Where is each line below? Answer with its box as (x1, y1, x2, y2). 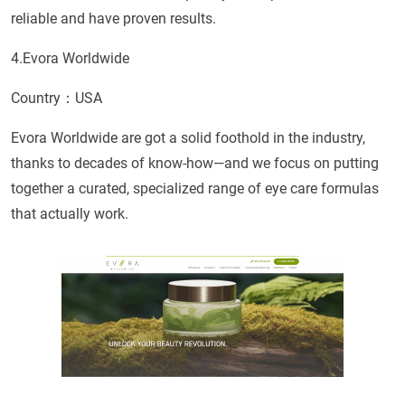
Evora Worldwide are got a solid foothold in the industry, (11, 128, 365, 146)
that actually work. (11, 204, 128, 222)
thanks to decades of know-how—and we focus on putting (11, 154, 379, 172)
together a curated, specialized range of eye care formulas (11, 179, 379, 197)
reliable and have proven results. (11, 9, 216, 27)
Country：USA (11, 89, 102, 107)
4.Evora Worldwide (11, 49, 129, 67)
